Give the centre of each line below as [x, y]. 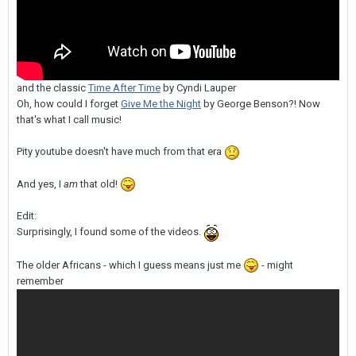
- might [276, 265]
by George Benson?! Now [261, 104]
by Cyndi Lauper [198, 88]
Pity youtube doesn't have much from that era [120, 152]
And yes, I [40, 184]
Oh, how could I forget [69, 104]
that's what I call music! [69, 120]
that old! [100, 184]
